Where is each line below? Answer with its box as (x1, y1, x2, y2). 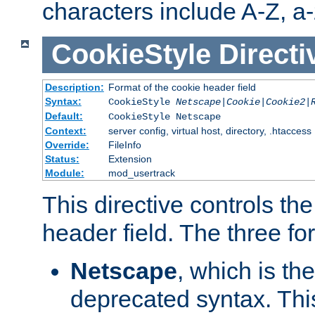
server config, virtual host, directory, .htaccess (108, 124, 311, 136)
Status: (44, 153, 79, 165)
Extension (108, 153, 152, 165)
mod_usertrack (108, 167, 175, 179)
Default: (44, 110, 83, 122)
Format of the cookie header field (108, 81, 256, 93)
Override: (44, 139, 89, 150)
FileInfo (108, 139, 141, 150)
